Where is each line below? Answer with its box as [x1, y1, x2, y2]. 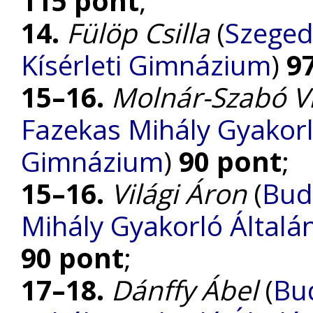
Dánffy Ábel [111, 272, 258, 309]
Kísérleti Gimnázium [21, 47, 271, 84]
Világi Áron [111, 175, 247, 212]
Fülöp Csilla [66, 15, 210, 52]
